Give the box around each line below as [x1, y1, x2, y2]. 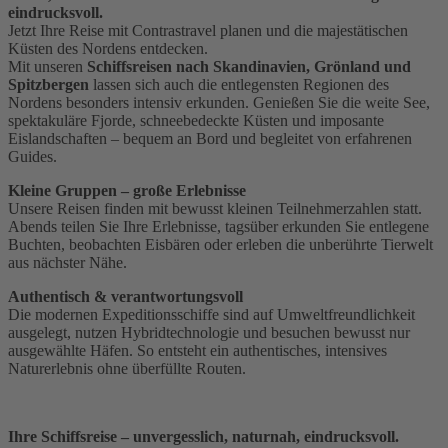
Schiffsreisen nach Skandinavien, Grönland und [87, 57, 411, 75]
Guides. [8, 147, 57, 165]
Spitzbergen [8, 75, 89, 93]
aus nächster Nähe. [8, 253, 127, 271]
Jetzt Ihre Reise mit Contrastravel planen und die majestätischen [8, 21, 408, 39]
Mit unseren [8, 57, 87, 75]
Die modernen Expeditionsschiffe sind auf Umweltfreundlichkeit [8, 305, 415, 323]
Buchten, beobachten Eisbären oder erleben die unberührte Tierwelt [8, 235, 433, 253]
